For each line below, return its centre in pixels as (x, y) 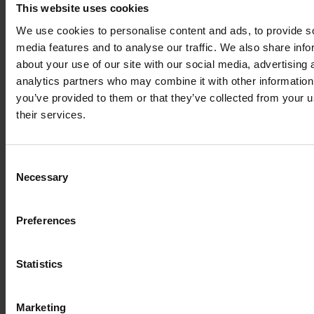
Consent (25, 163)
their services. (51, 114)
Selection (26, 179)
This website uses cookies (83, 8)
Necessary (42, 177)
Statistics (39, 264)
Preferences (46, 220)
